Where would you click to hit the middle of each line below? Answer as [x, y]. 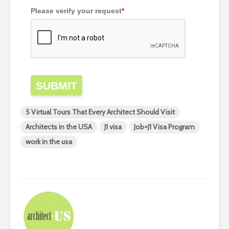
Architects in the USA [59, 127]
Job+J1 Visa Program [164, 127]
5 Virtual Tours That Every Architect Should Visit [100, 112]
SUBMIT [56, 86]
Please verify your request [76, 11]
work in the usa [49, 142]
